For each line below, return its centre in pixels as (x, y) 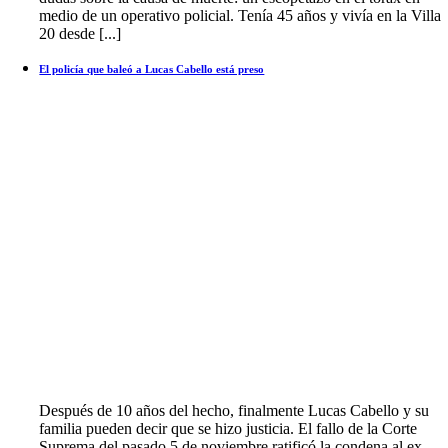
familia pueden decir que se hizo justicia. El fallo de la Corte (228, 429)
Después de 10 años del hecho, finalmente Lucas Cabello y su (234, 411)
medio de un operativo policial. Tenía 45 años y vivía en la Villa (240, 16)
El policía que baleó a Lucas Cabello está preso (152, 69)
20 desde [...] (80, 34)
